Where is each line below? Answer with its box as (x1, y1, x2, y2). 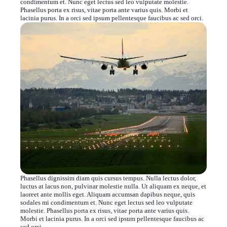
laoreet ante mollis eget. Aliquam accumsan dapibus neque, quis (20, 191, 195, 199)
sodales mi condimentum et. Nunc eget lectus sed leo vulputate (20, 199, 193, 207)
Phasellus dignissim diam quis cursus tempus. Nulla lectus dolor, (20, 174, 196, 182)
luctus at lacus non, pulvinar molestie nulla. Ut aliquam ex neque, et (20, 182, 206, 191)
